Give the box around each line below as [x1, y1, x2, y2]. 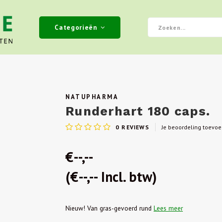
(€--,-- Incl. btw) [65, 167, 157, 186]
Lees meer [154, 204, 183, 213]
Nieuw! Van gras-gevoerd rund [65, 204, 154, 213]
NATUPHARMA [65, 93, 119, 101]
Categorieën [55, 23, 97, 32]
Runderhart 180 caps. [65, 104, 211, 118]
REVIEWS [119, 123, 149, 131]
